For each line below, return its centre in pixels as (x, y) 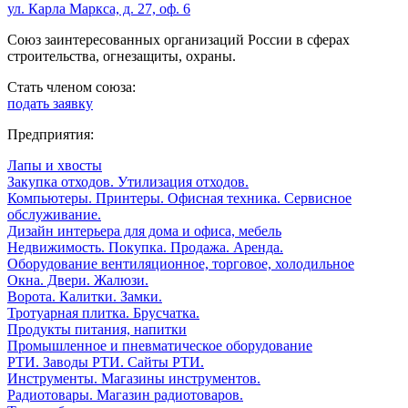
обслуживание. (54, 214)
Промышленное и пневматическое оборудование (160, 345)
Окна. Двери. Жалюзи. (78, 280)
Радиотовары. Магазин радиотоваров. (125, 394)
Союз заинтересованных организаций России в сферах (178, 39)
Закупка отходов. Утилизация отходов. (128, 181)
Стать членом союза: (71, 87)
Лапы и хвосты (55, 165)
